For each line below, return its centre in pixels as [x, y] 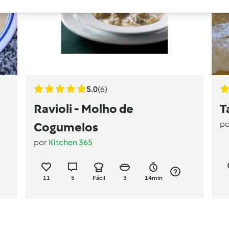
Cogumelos [66, 127]
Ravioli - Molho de [84, 108]
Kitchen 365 [71, 142]
